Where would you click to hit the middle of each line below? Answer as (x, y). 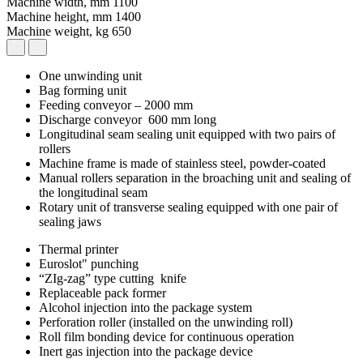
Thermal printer (79, 249)
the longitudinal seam (93, 192)
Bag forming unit (83, 90)
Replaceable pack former (102, 293)
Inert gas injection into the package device (146, 351)
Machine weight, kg (59, 31)
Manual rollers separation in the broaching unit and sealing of (195, 177)
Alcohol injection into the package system (145, 307)
